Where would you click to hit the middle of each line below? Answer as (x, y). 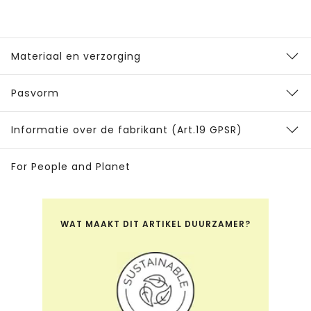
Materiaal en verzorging (76, 57)
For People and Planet (71, 167)
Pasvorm (35, 93)
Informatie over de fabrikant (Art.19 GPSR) (127, 130)
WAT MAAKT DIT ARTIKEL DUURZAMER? (155, 224)
